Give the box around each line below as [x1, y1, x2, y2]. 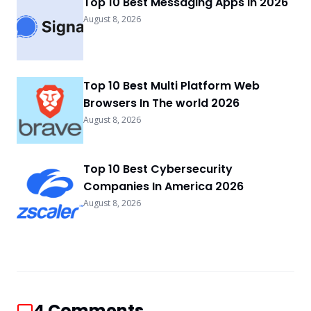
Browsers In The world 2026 [83, 94, 239, 111]
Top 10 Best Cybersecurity [83, 160, 233, 177]
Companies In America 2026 [83, 178, 244, 194]
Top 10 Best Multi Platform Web [83, 77, 260, 94]
